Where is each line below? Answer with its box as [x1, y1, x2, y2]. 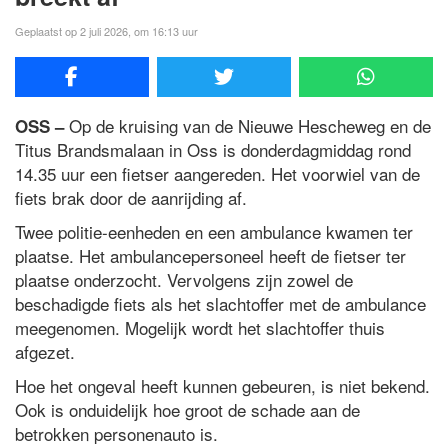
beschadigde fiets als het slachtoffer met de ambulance [15, 291, 426, 317]
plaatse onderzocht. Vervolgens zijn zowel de [15, 267, 353, 293]
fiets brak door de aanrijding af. [15, 185, 247, 211]
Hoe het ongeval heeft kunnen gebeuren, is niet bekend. [15, 373, 430, 399]
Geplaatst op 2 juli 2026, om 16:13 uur [15, 23, 198, 40]
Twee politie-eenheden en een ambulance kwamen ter [15, 219, 413, 245]
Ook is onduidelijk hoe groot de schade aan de [15, 397, 360, 423]
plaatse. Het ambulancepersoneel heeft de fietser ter [15, 243, 406, 269]
